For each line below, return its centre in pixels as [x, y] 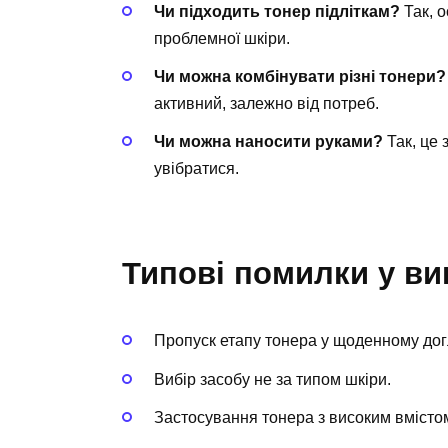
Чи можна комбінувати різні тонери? [300, 76]
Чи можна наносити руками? [268, 142]
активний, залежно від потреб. [266, 103]
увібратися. [196, 169]
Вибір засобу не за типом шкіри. [272, 379]
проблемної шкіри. [222, 38]
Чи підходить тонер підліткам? [277, 11]
